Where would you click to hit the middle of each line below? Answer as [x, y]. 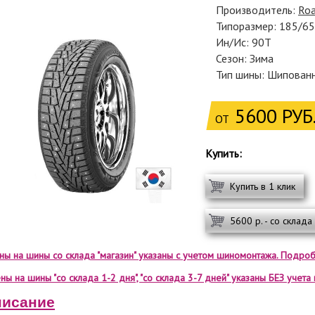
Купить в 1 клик [263, 186]
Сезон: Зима [245, 58]
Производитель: [257, 10]
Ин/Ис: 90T [244, 42]
